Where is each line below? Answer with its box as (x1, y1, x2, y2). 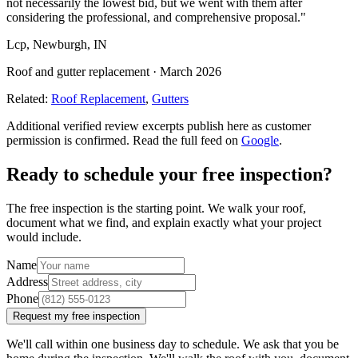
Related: (6, 92, 48, 106)
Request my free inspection (13, 310, 140, 323)
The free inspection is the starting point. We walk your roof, (6, 201, 306, 216)
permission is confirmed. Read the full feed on (6, 133, 238, 148)
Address (6, 275, 48, 289)
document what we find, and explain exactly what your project (6, 216, 321, 230)
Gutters (152, 92, 189, 106)
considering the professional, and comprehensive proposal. (6, 10, 300, 25)
